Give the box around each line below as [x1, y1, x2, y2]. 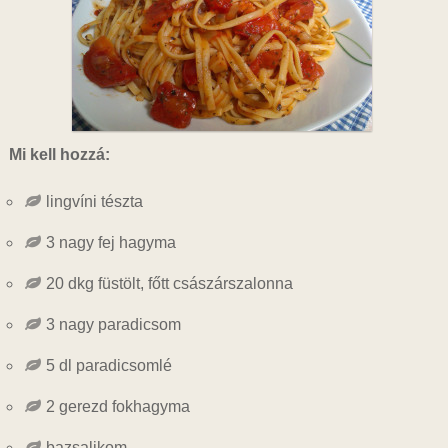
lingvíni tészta [45, 193, 143, 210]
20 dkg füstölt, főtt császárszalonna [45, 275, 293, 292]
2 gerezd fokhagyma [45, 398, 190, 415]
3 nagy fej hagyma [45, 234, 176, 251]
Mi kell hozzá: [8, 146, 110, 163]
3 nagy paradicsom [45, 316, 181, 333]
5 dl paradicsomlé [45, 357, 172, 374]
